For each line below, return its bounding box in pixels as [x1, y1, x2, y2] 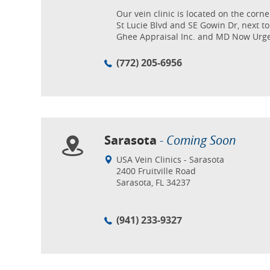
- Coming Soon [157, 132, 236, 148]
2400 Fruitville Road [116, 165, 196, 177]
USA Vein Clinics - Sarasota [116, 154, 224, 165]
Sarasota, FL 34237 [116, 177, 190, 188]
